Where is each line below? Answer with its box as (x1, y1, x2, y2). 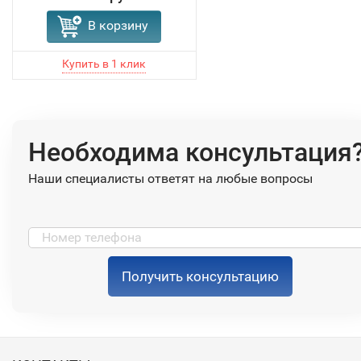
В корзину (88, 18, 149, 34)
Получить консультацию (122, 268, 279, 285)
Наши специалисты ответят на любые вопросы (28, 171, 313, 187)
